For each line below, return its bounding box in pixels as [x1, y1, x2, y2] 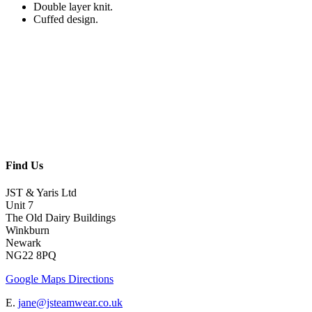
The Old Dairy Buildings [6, 212, 116, 224]
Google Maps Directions [6, 273, 114, 285]
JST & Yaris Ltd [6, 187, 77, 198]
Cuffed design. [33, 13, 98, 26]
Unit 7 [6, 199, 33, 211]
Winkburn [6, 224, 49, 236]
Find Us [6, 159, 43, 171]
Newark [6, 237, 41, 249]
